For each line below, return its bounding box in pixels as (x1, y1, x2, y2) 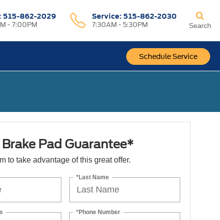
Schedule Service (139, 53, 197, 60)
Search (189, 22, 211, 29)
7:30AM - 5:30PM (92, 21, 148, 28)
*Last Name (76, 173, 110, 181)
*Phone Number (76, 208, 121, 216)
